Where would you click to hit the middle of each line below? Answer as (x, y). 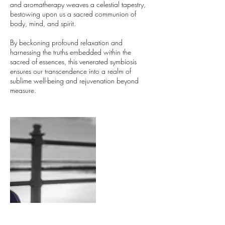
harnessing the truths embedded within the (71, 52)
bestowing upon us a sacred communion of (73, 14)
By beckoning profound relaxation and (66, 42)
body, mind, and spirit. (43, 23)
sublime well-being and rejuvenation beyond (74, 81)
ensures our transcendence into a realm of (71, 71)
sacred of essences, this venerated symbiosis (73, 62)
